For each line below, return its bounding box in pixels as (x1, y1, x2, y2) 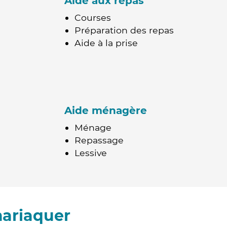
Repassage (74, 135, 124, 145)
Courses (74, 12, 111, 23)
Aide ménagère (64, 104, 147, 117)
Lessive (74, 147, 107, 158)
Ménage (74, 122, 111, 133)
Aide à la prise (74, 37, 138, 48)
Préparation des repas (74, 25, 174, 35)
